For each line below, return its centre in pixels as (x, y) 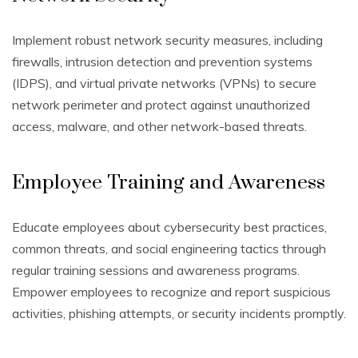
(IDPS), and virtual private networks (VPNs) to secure (164, 84)
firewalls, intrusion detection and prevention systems (162, 62)
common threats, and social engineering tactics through (169, 249)
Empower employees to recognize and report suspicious (171, 292)
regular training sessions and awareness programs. (156, 270)
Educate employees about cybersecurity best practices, (169, 227)
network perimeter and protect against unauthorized (161, 105)
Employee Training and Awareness (169, 183)
